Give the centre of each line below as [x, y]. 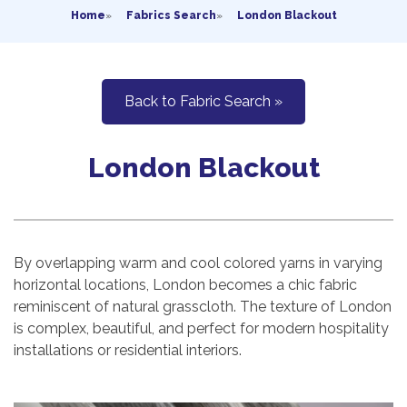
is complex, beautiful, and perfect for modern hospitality [201, 329]
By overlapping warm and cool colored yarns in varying [198, 263]
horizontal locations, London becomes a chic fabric [185, 285]
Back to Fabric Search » [203, 101]
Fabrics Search [171, 15]
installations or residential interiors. [128, 351]
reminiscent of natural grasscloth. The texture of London [203, 307]
